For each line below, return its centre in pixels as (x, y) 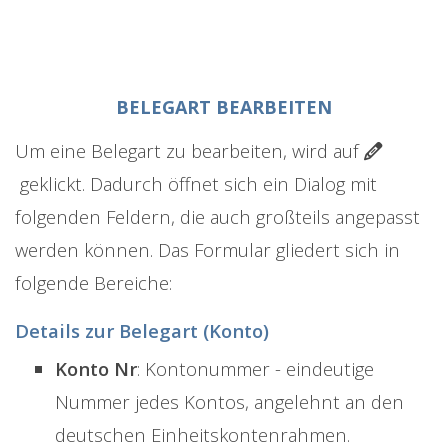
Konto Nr (96, 368)
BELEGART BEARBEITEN (224, 106)
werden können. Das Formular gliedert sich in (207, 249)
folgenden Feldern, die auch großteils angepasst (217, 216)
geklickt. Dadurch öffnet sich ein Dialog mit (196, 183)
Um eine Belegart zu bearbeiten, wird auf (189, 150)
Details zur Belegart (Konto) (142, 330)
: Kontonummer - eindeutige (255, 368)
